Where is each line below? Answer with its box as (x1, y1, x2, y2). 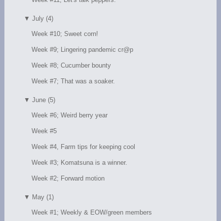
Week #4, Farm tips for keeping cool (32, 143, 136, 150)
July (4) (32, 14, 54, 22)
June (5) (32, 96, 56, 104)
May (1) (32, 193, 54, 201)
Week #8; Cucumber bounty (32, 61, 111, 69)
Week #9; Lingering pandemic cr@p (32, 45, 134, 53)
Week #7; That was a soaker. (32, 77, 115, 85)
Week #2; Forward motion (32, 174, 105, 182)
